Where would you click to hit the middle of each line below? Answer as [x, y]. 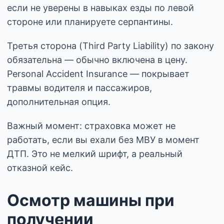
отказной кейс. [40, 167]
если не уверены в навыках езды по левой [100, 7]
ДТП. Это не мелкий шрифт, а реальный [95, 153]
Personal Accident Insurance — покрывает [98, 73]
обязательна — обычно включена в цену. [97, 59]
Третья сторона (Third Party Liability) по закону [110, 45]
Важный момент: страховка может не [91, 125]
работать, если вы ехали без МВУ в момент [103, 139]
